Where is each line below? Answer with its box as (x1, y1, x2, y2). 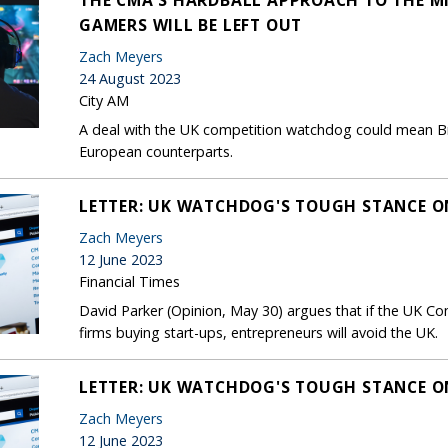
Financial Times (79, 271, 180, 291)
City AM (79, 90, 129, 110)
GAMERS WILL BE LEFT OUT (79, 13, 303, 36)
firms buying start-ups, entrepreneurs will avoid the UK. (79, 322, 438, 342)
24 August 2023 (79, 68, 181, 88)
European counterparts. (79, 141, 233, 161)
